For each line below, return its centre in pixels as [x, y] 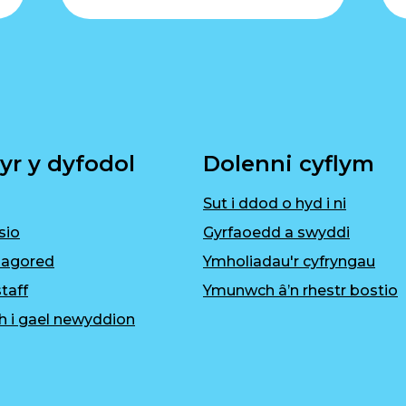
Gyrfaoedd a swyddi [276, 232]
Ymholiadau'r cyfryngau [289, 261]
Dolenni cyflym [289, 164]
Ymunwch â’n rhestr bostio [300, 290]
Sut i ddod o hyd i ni [275, 203]
